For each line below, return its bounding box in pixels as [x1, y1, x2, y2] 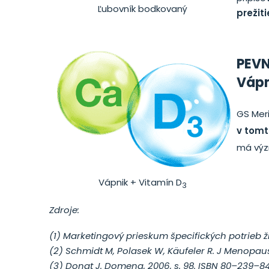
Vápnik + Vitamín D [98, 176, 183, 189]
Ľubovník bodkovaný [98, 2, 188, 15]
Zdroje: [49, 204, 79, 216]
